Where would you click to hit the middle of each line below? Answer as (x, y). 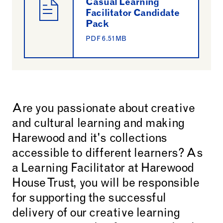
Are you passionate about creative (104, 110)
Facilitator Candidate (133, 14)
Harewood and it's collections (90, 139)
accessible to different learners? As (108, 154)
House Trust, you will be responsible (106, 184)
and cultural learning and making (98, 124)
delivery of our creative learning (96, 214)
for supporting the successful (89, 199)
